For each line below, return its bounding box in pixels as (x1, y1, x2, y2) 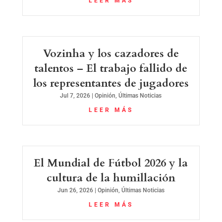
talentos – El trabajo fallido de (34, 60, 188, 76)
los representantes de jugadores (33, 75, 189, 91)
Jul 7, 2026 (60, 92, 91, 99)
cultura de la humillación (46, 170, 175, 186)
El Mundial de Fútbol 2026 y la (34, 156, 188, 171)
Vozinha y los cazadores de (43, 46, 179, 61)
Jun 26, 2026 (57, 187, 93, 194)
